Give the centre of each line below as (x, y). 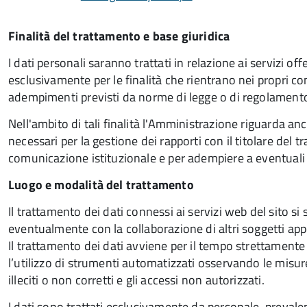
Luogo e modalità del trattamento (101, 185)
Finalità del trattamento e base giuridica (119, 36)
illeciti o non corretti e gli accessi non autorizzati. (136, 280)
